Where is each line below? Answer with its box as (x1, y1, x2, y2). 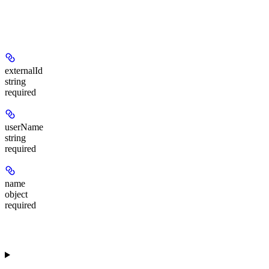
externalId (5, 65, 43, 76)
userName (5, 122, 43, 133)
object (5, 189, 28, 200)
